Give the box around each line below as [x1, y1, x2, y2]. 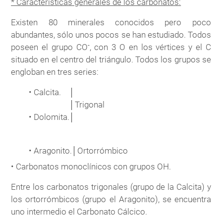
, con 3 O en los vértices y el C [89, 42, 211, 53]
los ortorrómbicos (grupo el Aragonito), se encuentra [11, 194, 211, 204]
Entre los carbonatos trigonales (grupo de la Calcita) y [11, 181, 211, 192]
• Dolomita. [29, 112, 70, 122]
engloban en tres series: [11, 67, 99, 77]
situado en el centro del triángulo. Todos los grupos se [11, 55, 211, 65]
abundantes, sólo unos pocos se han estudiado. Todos [11, 30, 211, 40]
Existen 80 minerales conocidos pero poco [11, 17, 211, 28]
